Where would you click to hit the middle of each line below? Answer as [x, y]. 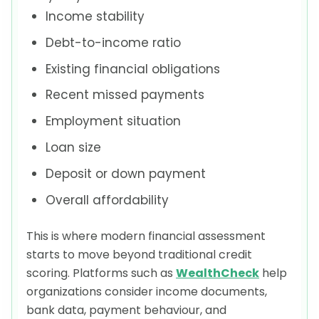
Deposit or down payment [126, 173]
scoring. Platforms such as [101, 273]
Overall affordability [108, 200]
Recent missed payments [125, 95]
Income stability [95, 16]
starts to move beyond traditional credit [139, 255]
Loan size [74, 147]
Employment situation [114, 121]
